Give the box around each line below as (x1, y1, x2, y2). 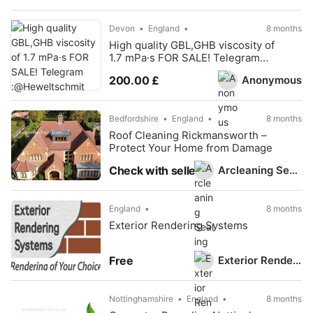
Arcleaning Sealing (289, 163, 298, 177)
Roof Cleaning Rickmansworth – (109, 129, 267, 142)
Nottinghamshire (109, 293, 173, 304)
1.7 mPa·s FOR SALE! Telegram (109, 51, 260, 64)
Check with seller (109, 163, 201, 177)
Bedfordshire (109, 113, 159, 124)
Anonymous (242, 73, 302, 87)
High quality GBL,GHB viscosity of (109, 38, 275, 52)
